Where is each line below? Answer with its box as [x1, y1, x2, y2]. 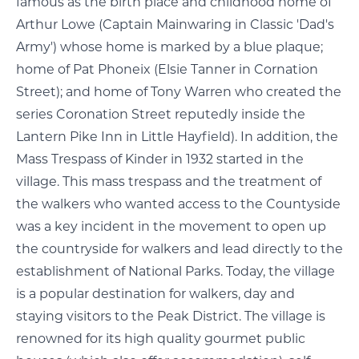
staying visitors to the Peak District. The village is [16, 309, 325, 324]
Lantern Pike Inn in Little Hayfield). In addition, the [16, 129, 338, 144]
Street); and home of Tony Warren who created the [16, 84, 341, 99]
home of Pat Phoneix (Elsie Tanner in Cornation [16, 62, 318, 77]
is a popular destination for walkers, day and [16, 286, 295, 301]
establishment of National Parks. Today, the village [16, 264, 335, 279]
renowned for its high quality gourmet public [16, 331, 305, 346]
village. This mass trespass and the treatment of [16, 174, 321, 189]
